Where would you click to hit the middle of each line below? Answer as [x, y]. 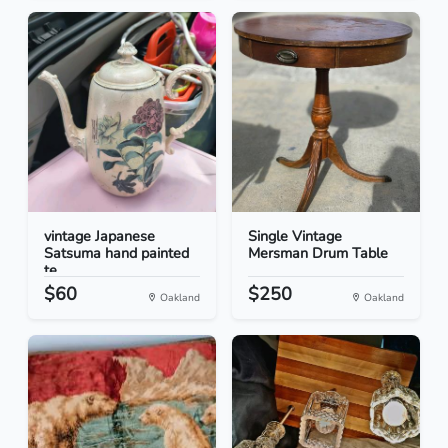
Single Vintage [295, 236]
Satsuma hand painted [116, 253]
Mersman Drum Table [318, 253]
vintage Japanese [99, 236]
